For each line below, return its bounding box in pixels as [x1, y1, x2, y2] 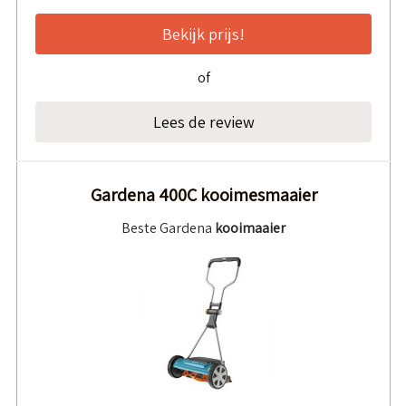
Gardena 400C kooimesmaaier [90, 183, 317, 207]
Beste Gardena [121, 218, 215, 237]
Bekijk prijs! [162, 24, 245, 45]
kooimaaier [215, 218, 285, 237]
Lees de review [152, 111, 255, 133]
